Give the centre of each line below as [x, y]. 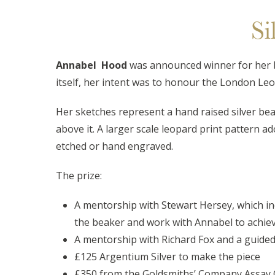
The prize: [79, 175]
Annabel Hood [91, 65]
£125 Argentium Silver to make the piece [167, 256]
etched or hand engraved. [115, 146]
